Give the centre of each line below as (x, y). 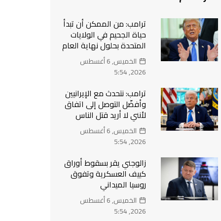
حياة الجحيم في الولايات (109, 35)
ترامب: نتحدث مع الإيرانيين (106, 93)
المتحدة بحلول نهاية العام (104, 45)
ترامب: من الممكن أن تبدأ (105, 24)
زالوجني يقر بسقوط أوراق (105, 163)
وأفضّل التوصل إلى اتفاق (106, 104)
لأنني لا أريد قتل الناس (111, 115)
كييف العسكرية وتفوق (109, 174)
